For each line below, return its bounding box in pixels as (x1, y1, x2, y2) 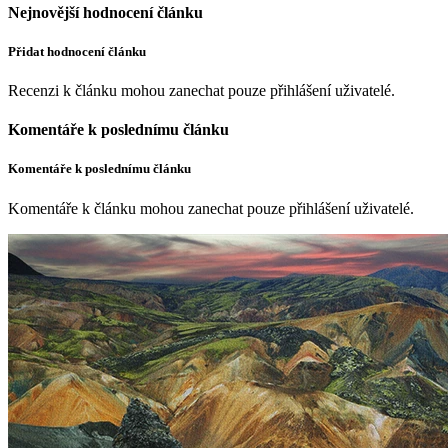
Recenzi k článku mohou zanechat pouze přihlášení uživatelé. (8, 82, 395, 100)
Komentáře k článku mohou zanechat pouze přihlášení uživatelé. (8, 199, 414, 217)
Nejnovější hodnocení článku (8, 3, 203, 21)
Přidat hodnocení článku (8, 43, 146, 59)
